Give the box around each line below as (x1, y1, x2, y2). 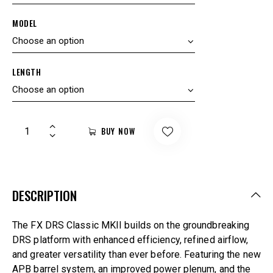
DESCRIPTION (12, 186, 77, 205)
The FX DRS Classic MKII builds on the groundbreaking (12, 219, 250, 232)
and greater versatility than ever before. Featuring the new (12, 249, 261, 261)
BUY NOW (101, 125, 136, 138)
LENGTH (12, 65, 41, 79)
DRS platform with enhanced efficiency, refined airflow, (12, 234, 249, 246)
